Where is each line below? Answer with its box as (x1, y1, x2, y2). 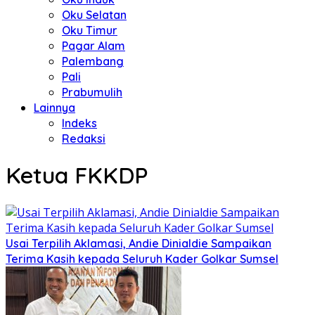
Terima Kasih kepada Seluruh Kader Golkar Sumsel (6, 251, 278, 266)
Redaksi (62, 131, 105, 146)
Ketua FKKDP (6, 161, 148, 190)
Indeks (62, 116, 97, 130)
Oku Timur (62, 23, 117, 37)
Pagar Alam (62, 39, 125, 53)
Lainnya (34, 101, 75, 115)
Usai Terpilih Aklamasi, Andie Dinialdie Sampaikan (6, 236, 271, 250)
